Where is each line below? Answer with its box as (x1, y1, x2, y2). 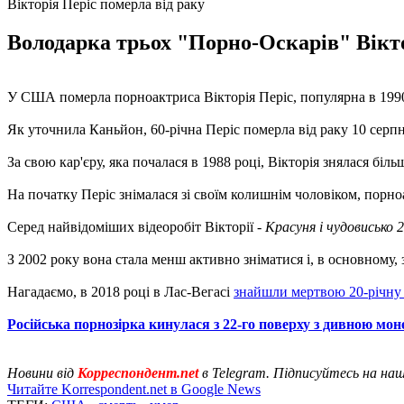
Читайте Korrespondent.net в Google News (7, 381, 261, 397)
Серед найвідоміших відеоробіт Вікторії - (7, 218, 262, 234)
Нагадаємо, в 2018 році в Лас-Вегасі (7, 283, 234, 299)
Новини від (7, 364, 78, 381)
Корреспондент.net (78, 364, 198, 381)
